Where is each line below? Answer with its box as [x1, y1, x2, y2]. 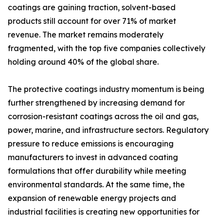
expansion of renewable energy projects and [8, 193, 176, 203]
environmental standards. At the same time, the [8, 180, 185, 190]
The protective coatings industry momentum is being [8, 84, 204, 94]
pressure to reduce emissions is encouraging [8, 139, 174, 149]
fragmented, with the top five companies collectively [8, 43, 205, 54]
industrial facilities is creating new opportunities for [8, 207, 200, 217]
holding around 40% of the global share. [8, 57, 159, 67]
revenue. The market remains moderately [8, 30, 163, 40]
